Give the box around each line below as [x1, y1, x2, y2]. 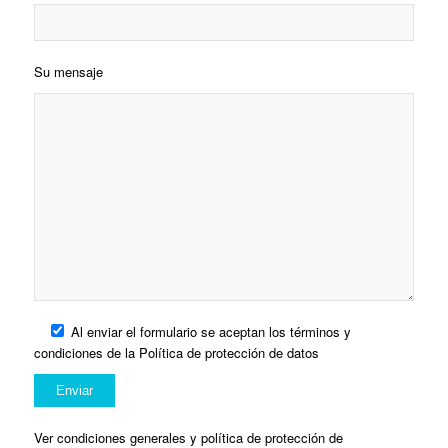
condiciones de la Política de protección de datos [33, 343, 319, 363]
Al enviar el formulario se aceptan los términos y [66, 322, 351, 342]
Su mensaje [33, 62, 103, 82]
